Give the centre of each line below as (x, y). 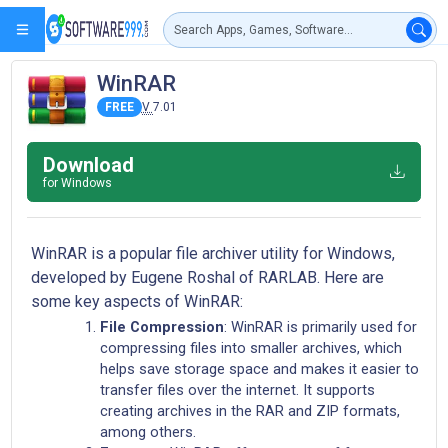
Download (88, 164)
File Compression (161, 327)
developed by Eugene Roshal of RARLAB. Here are (207, 277)
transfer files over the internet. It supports (237, 390)
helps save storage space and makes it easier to (259, 369)
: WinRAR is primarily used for (320, 327)
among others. (147, 432)
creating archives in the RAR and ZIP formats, (249, 411)
